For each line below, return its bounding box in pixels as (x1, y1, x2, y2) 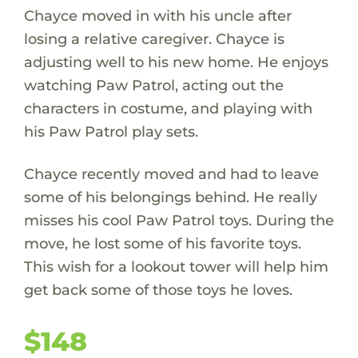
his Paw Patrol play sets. (23, 121, 198, 141)
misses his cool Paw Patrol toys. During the (23, 210, 334, 229)
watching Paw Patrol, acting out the (23, 75, 284, 94)
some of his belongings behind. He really (23, 187, 317, 206)
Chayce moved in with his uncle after (23, 6, 292, 25)
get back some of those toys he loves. (23, 280, 292, 299)
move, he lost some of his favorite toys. (23, 233, 301, 253)
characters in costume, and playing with (23, 98, 312, 117)
